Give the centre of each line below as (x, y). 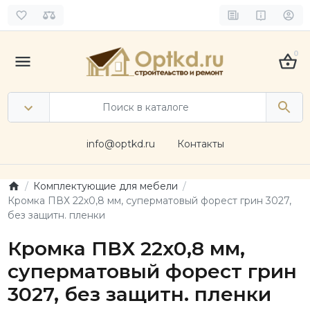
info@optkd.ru (120, 144)
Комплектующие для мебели (105, 186)
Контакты (200, 144)
